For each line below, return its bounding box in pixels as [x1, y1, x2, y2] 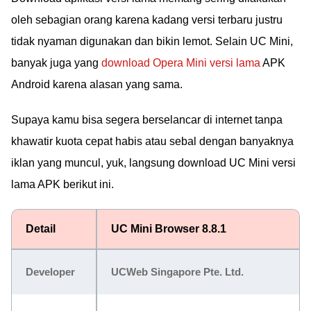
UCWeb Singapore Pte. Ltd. [111, 265, 244, 278]
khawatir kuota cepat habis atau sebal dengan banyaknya [11, 135, 294, 147]
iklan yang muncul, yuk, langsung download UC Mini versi [11, 156, 296, 169]
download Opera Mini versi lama [101, 56, 260, 69]
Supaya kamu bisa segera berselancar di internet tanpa [11, 113, 283, 126]
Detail [26, 222, 56, 235]
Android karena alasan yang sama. [11, 78, 183, 90]
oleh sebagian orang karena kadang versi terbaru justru [11, 13, 283, 26]
